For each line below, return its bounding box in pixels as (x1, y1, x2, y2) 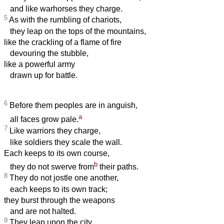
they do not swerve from (4, 162, 94, 171)
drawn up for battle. (4, 71, 77, 80)
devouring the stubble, (4, 49, 88, 58)
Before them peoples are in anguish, (7, 101, 137, 110)
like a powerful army (4, 60, 75, 69)
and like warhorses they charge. (4, 4, 122, 13)
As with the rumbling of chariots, (7, 15, 121, 24)
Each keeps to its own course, (4, 148, 109, 157)
